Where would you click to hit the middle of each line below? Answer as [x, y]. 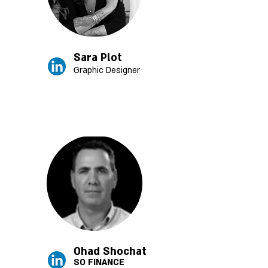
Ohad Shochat [110, 252]
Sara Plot [98, 58]
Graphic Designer [107, 70]
